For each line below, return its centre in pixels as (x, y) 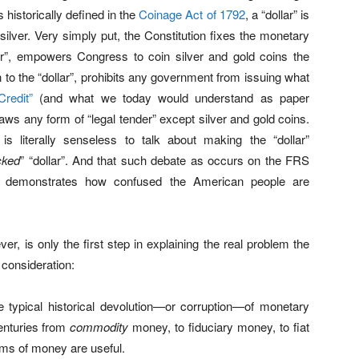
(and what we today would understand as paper (171, 97)
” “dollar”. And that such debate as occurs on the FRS (165, 160)
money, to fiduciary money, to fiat (219, 327)
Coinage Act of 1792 (192, 14)
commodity (99, 327)
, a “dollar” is (277, 14)
